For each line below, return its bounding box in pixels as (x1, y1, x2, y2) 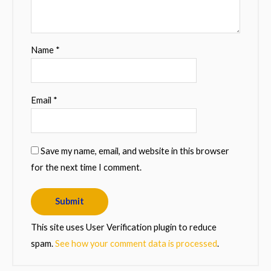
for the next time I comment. (31, 162, 142, 173)
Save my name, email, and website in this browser (41, 146, 230, 157)
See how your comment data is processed (55, 238, 218, 249)
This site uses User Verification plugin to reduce (31, 221, 217, 232)
